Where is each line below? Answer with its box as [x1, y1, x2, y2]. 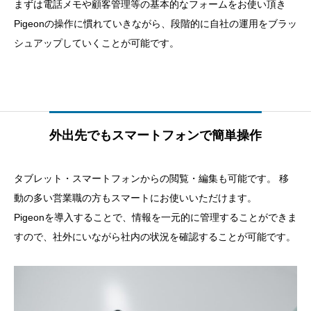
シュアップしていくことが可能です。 [14, 37, 179, 49]
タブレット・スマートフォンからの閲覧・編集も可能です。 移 [14, 173, 289, 185]
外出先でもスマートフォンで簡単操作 [49, 128, 262, 143]
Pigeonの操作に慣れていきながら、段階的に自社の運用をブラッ [14, 18, 297, 30]
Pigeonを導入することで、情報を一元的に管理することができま [14, 212, 297, 224]
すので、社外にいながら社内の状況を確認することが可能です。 [14, 231, 296, 243]
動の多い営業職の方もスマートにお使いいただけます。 [14, 192, 257, 204]
